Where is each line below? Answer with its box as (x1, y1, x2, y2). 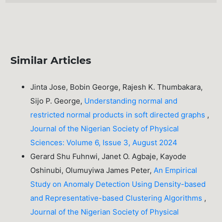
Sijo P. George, (30, 96, 85, 106)
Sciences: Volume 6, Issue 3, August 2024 (30, 138, 178, 148)
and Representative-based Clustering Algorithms (30, 193, 205, 203)
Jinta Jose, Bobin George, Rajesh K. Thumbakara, (30, 82, 203, 92)
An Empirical (154, 166, 198, 175)
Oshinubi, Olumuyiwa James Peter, (30, 166, 154, 175)
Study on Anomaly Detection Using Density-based (30, 179, 206, 189)
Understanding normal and (84, 96, 178, 106)
